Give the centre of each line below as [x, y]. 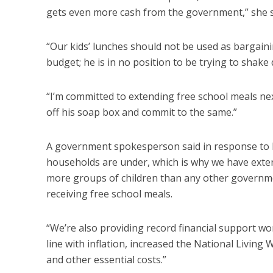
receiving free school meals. [109, 193]
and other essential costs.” [106, 259]
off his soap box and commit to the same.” [141, 112]
